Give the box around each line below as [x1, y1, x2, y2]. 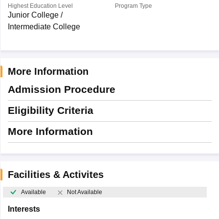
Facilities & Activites [7, 169, 104, 180]
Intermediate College [7, 22, 80, 31]
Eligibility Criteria [7, 105, 93, 116]
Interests [7, 205, 40, 214]
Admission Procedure [7, 84, 115, 95]
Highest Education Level [7, 2, 73, 9]
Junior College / [7, 11, 63, 19]
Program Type [114, 2, 152, 9]
